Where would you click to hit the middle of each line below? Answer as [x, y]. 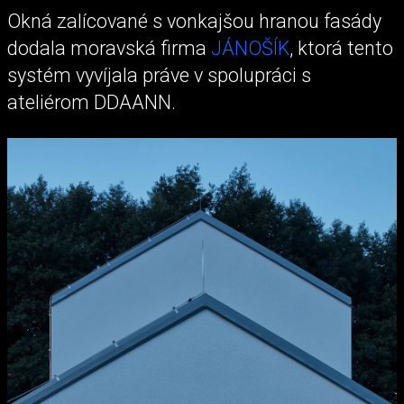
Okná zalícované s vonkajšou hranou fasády [194, 21]
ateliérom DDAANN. [92, 102]
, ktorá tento [341, 48]
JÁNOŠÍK [250, 48]
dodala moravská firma [109, 48]
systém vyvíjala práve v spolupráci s [159, 75]
